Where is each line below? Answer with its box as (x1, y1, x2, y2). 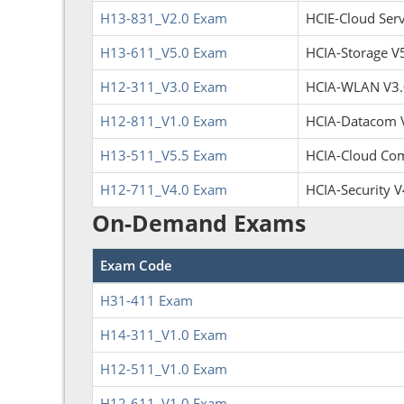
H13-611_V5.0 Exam (100, 43, 227, 61)
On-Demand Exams (92, 207, 306, 238)
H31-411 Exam (100, 291, 193, 309)
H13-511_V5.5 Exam (100, 146, 227, 164)
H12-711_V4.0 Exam (100, 180, 227, 198)
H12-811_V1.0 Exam (100, 112, 227, 130)
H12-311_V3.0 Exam (100, 78, 227, 96)
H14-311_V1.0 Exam (100, 326, 227, 344)
